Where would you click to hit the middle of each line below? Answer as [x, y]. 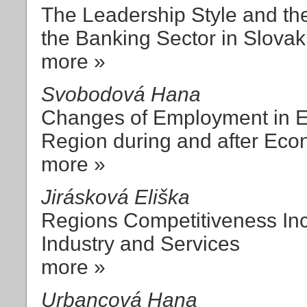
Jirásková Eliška [115, 197]
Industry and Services [140, 243]
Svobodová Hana [121, 94]
